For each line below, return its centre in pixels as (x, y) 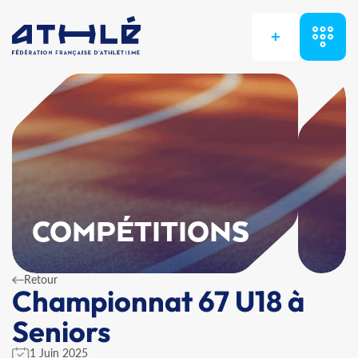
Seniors (61, 331)
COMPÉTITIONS (141, 233)
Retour (41, 279)
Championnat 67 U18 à (158, 301)
